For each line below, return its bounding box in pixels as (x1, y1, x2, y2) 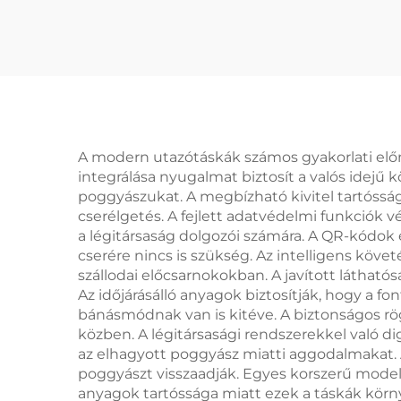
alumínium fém (113, 59, 285, 85)
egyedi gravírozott (96, 30, 302, 55)
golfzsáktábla (123, 89, 275, 115)
